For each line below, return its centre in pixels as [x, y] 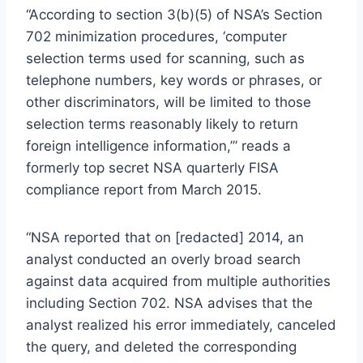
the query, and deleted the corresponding [161, 346]
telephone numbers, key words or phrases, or [174, 80]
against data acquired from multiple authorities [178, 281]
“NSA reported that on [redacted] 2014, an [165, 237]
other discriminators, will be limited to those [169, 102]
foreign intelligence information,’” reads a [158, 145]
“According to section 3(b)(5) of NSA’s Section [174, 14]
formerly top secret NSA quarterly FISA [152, 167]
